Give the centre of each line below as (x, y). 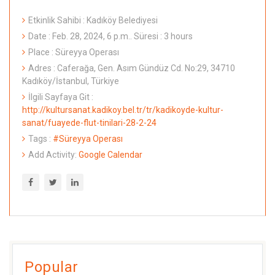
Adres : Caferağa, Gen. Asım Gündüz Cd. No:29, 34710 (132, 68)
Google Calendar (110, 154)
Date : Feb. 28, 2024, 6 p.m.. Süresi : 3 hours (110, 36)
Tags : (41, 138)
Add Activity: (53, 154)
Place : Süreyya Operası (74, 52)
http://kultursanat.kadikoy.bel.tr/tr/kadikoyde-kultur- (123, 110)
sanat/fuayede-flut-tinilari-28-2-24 (89, 122)
